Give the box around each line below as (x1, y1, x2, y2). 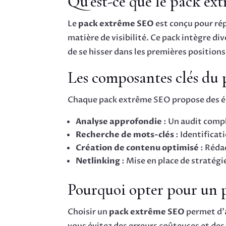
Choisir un (68, 206, 109, 218)
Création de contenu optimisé (76, 142, 199, 154)
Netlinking (76, 155, 121, 167)
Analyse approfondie (76, 116, 162, 128)
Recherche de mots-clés (76, 129, 175, 141)
